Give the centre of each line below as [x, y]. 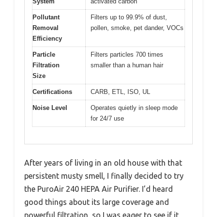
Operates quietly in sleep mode [134, 108]
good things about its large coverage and [97, 202]
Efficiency [47, 39]
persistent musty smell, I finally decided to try [104, 176]
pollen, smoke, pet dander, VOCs [137, 28]
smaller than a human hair [127, 65]
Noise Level [50, 108]
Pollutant [46, 17]
